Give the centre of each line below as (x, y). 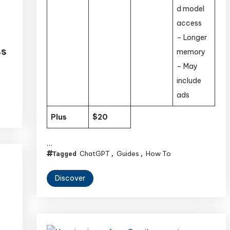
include (189, 80)
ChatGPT (95, 153)
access (189, 23)
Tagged (65, 154)
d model (191, 8)
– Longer (192, 37)
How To (159, 153)
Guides (128, 153)
